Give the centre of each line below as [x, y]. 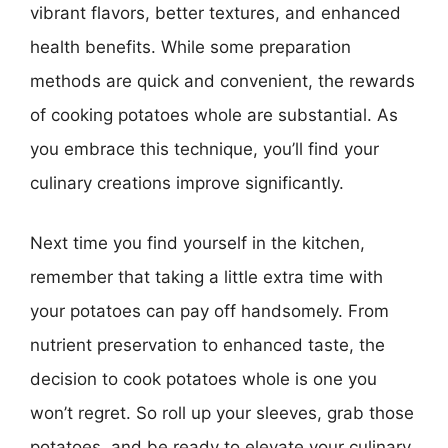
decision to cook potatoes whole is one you [203, 378]
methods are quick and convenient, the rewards [222, 81]
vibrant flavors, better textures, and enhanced [215, 13]
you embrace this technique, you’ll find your [204, 149]
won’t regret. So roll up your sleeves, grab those [222, 412]
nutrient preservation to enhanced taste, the [207, 344]
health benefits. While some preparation [190, 47]
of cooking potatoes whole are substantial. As [214, 115]
